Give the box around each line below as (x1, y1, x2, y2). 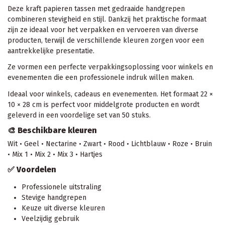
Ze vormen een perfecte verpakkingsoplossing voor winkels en (8, 63, 213, 72)
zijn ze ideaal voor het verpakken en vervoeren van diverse (8, 26, 198, 35)
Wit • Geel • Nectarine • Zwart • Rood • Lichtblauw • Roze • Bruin (8, 139, 212, 148)
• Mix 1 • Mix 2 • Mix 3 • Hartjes (8, 150, 102, 159)
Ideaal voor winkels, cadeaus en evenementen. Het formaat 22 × (8, 89, 213, 98)
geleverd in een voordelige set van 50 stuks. (8, 110, 151, 120)
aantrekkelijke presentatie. (8, 47, 94, 56)
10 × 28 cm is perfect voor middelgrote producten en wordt (8, 100, 199, 109)
